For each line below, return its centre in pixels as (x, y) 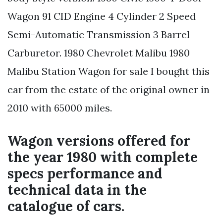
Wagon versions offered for (99, 141)
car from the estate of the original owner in (109, 90)
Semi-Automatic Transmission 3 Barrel (99, 35)
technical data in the (77, 190)
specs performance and (85, 174)
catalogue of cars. (66, 206)
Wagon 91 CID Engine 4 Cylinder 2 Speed (102, 16)
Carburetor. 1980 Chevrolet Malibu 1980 (99, 53)
